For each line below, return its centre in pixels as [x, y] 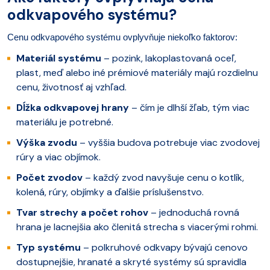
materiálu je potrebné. [65, 122]
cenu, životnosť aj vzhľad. [71, 87]
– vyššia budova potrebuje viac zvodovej [168, 142]
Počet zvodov [49, 177]
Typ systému [49, 247]
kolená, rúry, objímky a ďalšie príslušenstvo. [110, 192]
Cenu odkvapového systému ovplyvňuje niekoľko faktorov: [122, 37]
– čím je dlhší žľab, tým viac [189, 107]
